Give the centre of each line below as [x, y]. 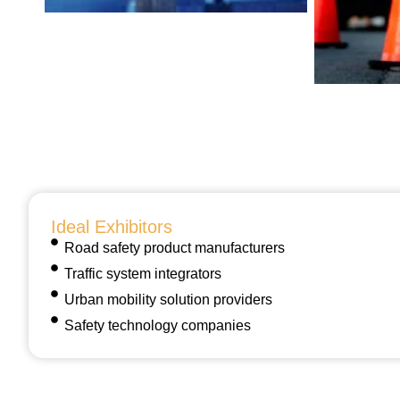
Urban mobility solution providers [168, 300]
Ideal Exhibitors [112, 227]
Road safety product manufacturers [175, 248]
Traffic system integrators [143, 274]
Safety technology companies [158, 325]
